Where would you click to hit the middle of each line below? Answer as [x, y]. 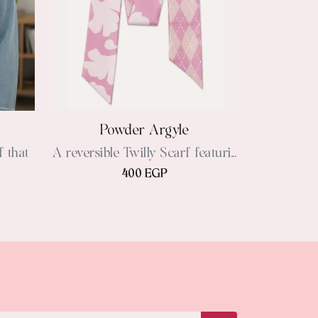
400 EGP [144, 174]
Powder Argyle [144, 131]
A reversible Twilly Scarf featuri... [144, 154]
